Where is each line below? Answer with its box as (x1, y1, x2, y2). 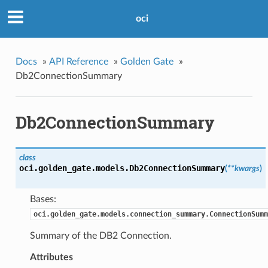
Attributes (29, 252, 73, 263)
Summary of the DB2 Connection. (29, 231, 172, 241)
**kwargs (227, 164, 260, 173)
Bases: (29, 194, 56, 205)
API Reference (48, 56, 108, 66)
